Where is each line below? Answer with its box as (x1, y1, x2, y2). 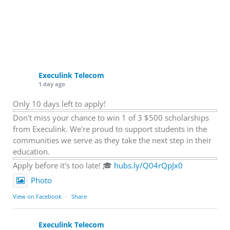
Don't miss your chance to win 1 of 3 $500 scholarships (13, 112, 209, 123)
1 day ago (39, 80, 65, 88)
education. (13, 146, 50, 157)
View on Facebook (13, 193, 62, 201)
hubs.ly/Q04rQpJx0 (114, 160, 183, 171)
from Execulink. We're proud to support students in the (13, 124, 207, 135)
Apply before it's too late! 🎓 (13, 160, 114, 171)
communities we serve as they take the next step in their (13, 135, 212, 146)
